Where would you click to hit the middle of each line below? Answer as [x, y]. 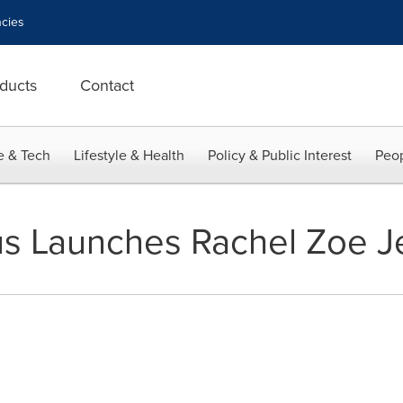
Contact [107, 85]
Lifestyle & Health [129, 155]
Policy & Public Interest [280, 155]
